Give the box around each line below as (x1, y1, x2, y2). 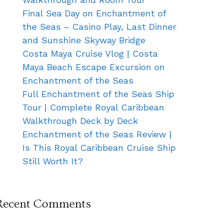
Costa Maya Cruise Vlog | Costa (22, 48, 158, 59)
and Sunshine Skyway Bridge (22, 34, 145, 45)
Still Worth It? (22, 155, 83, 166)
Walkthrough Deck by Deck (22, 115, 138, 126)
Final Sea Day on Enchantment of (22, 7, 166, 18)
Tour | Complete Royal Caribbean (22, 102, 164, 112)
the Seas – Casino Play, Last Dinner (22, 21, 176, 32)
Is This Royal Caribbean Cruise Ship (22, 142, 176, 153)
